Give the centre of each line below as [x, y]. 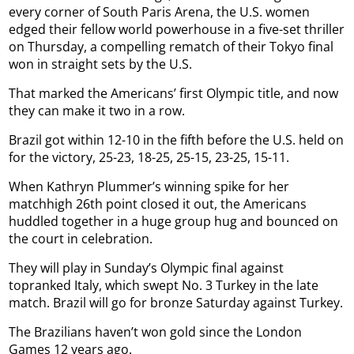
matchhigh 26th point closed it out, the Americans [158, 203]
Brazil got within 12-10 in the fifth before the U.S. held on [177, 139]
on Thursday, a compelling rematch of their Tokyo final [171, 46]
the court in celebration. [81, 238]
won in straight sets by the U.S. [101, 64]
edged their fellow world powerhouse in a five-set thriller [177, 29]
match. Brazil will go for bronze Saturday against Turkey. [176, 302]
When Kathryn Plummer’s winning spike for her [149, 186]
